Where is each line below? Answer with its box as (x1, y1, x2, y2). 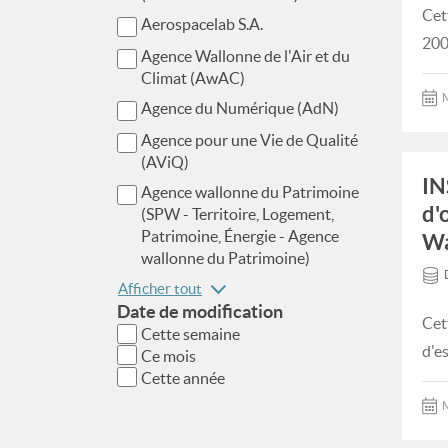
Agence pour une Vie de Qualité (141, 131, 358, 149)
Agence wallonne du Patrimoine (141, 183, 359, 201)
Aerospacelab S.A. (141, 15, 263, 33)
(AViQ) (141, 153, 189, 171)
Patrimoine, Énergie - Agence (141, 227, 339, 245)
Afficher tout (118, 280, 202, 297)
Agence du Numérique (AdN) (141, 99, 339, 117)
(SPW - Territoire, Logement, (141, 205, 334, 223)
